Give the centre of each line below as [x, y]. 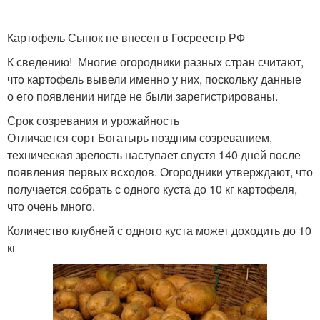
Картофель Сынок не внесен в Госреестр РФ [126, 37]
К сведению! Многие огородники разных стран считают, [155, 62]
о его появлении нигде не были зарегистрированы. [142, 96]
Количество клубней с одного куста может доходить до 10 [159, 230]
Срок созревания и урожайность [93, 120]
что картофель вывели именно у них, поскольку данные [154, 79]
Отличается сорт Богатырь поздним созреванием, [140, 137]
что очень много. [51, 206]
